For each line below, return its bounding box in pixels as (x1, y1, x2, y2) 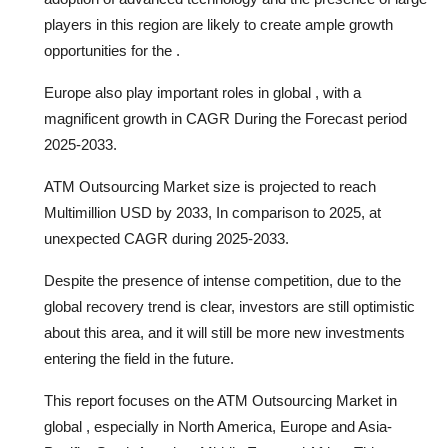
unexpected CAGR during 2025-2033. (44, 229, 289, 247)
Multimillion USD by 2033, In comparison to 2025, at (44, 203, 381, 221)
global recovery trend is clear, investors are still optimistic (44, 297, 415, 315)
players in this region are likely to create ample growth (44, 15, 393, 33)
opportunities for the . (44, 41, 180, 59)
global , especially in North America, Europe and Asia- (44, 417, 392, 435)
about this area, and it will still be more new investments (44, 323, 405, 341)
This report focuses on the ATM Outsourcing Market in (44, 391, 397, 409)
